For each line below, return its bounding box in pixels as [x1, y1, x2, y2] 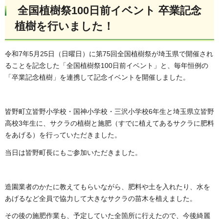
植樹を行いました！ [15, 20, 114, 32]
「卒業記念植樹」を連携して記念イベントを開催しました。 [5, 73, 190, 82]
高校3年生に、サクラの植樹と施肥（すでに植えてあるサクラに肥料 [5, 119, 214, 128]
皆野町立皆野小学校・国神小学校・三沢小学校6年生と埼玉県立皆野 [5, 108, 214, 116]
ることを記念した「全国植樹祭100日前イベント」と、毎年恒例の [5, 62, 208, 70]
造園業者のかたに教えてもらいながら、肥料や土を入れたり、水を [5, 183, 210, 191]
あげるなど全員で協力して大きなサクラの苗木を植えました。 [5, 195, 197, 203]
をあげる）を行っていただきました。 [5, 131, 121, 139]
